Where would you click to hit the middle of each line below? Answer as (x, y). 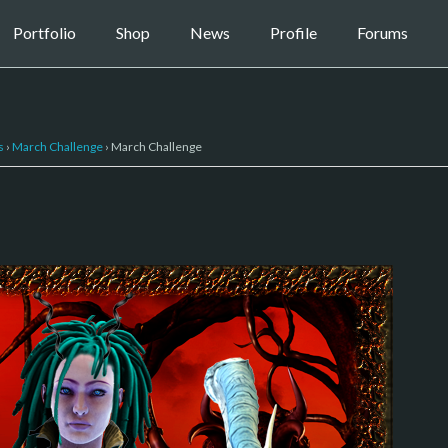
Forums (382, 33)
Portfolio (44, 33)
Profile (293, 33)
